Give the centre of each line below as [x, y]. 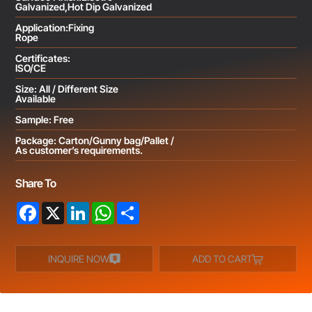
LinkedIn [107, 208]
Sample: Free [45, 120]
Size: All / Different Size [67, 89]
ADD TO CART [222, 259]
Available [36, 99]
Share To [36, 184]
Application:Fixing [55, 28]
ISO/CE [31, 68]
